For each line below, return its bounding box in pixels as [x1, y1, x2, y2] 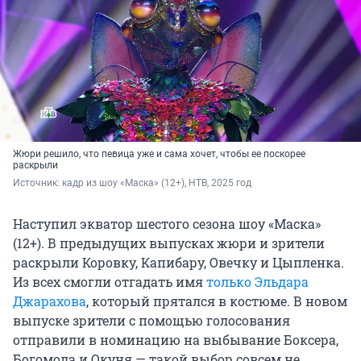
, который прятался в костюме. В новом [86, 293, 347, 310]
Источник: [13, 177, 62, 189]
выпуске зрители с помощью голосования [13, 312, 290, 330]
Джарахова [13, 293, 86, 310]
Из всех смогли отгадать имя [13, 273, 206, 291]
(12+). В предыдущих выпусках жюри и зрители [13, 234, 325, 252]
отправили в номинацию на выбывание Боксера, [13, 331, 338, 349]
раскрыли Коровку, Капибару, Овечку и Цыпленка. [13, 254, 344, 272]
